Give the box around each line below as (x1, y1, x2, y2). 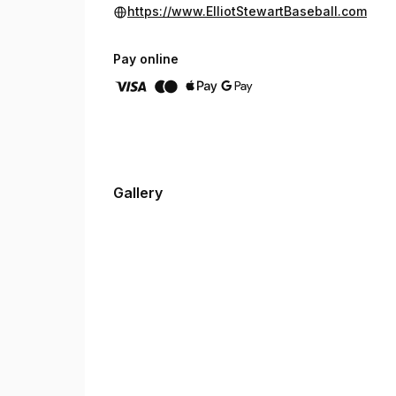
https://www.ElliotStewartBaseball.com (127, 4, 367, 19)
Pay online (113, 51, 179, 66)
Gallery (113, 184, 163, 202)
